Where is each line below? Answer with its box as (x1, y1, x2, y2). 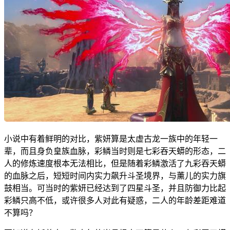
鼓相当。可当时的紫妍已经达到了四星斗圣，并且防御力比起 (4, 183, 226, 193)
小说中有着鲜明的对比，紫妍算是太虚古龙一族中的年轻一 (4, 134, 218, 143)
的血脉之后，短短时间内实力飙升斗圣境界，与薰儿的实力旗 (4, 171, 226, 180)
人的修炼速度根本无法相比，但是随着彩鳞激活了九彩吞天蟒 (4, 159, 226, 168)
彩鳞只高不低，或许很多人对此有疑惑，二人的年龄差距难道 (4, 196, 226, 205)
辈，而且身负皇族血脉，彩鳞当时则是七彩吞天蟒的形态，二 (4, 146, 226, 156)
